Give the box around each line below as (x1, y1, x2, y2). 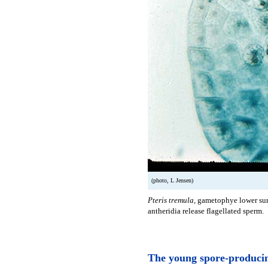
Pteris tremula (148, 195, 194, 205)
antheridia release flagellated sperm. (148, 206, 264, 215)
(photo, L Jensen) (151, 176, 193, 184)
